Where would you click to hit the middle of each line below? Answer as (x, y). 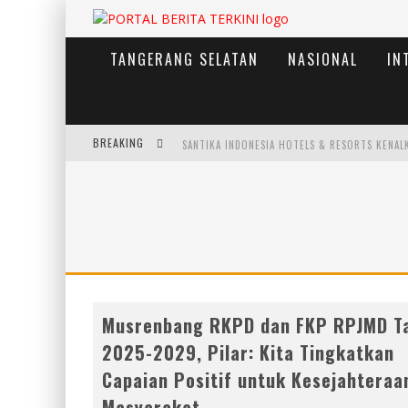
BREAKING (120, 143)
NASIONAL (323, 59)
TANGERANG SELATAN (184, 59)
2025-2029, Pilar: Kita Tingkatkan (248, 352)
